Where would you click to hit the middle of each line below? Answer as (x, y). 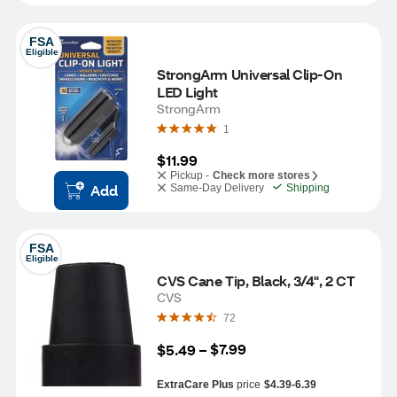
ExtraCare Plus (195, 385)
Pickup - (190, 175)
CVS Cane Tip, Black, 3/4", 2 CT (256, 280)
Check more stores (261, 175)
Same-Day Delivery (217, 188)
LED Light (188, 92)
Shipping (308, 188)
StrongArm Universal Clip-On (250, 74)
